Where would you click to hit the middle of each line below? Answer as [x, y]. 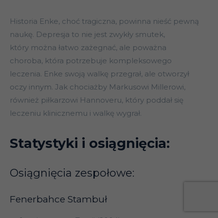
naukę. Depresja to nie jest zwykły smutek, [87, 35]
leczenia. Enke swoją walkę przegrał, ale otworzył [100, 74]
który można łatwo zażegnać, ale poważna [88, 48]
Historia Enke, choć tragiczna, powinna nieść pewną [104, 21]
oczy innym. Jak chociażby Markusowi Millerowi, [98, 87]
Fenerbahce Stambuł [58, 200]
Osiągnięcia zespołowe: [72, 173]
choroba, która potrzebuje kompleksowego [91, 61]
